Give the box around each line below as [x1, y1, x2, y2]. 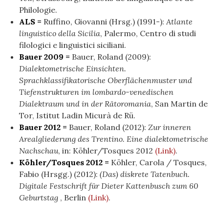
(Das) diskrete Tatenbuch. [100, 169, 190, 179]
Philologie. [19, 4, 57, 15]
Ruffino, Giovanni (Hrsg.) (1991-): [44, 16, 166, 26]
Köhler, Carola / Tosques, [111, 157, 207, 167]
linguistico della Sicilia [19, 28, 100, 38]
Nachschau [19, 145, 58, 155]
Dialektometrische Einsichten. [19, 63, 126, 73]
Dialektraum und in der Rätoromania [19, 98, 151, 109]
